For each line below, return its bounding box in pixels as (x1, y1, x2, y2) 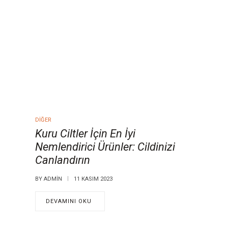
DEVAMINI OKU (45, 198, 92, 205)
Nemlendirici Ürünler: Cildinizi (35, 140, 175, 154)
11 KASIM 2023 (73, 176, 112, 183)
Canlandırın (35, 154, 90, 167)
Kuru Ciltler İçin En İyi (35, 127, 135, 140)
